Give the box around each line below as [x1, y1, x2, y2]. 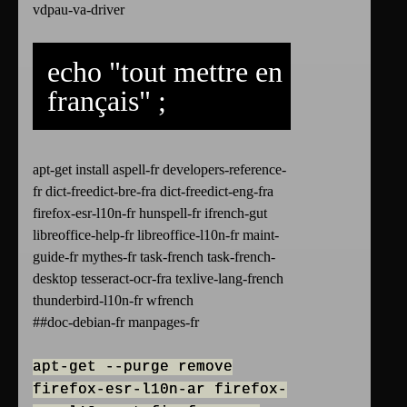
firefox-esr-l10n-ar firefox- [33, 382, 287, 399]
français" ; [47, 84, 166, 118]
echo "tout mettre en [47, 55, 283, 89]
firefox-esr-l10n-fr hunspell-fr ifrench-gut [33, 205, 267, 222]
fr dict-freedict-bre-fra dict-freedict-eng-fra [33, 184, 273, 200]
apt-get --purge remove [33, 359, 233, 376]
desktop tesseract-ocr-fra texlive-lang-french [33, 271, 283, 287]
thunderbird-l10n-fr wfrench [33, 293, 194, 309]
